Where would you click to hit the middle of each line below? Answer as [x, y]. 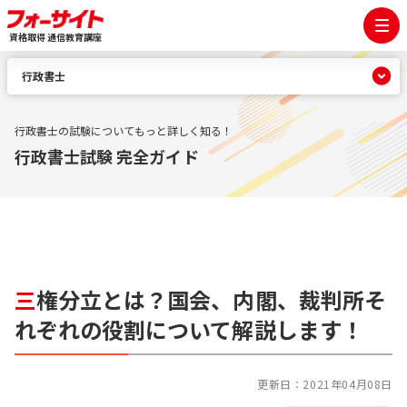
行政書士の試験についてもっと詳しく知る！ [124, 130]
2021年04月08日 [347, 384]
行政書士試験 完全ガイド [107, 156]
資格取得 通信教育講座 [55, 37]
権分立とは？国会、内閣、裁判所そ [211, 299]
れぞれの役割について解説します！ [189, 329]
